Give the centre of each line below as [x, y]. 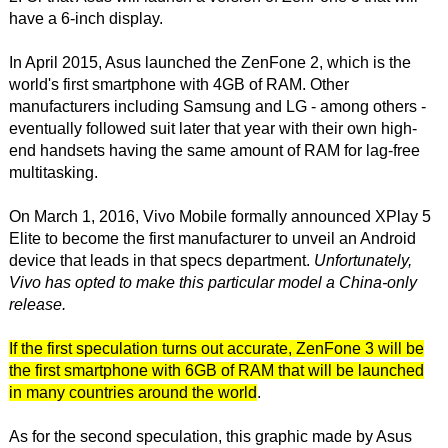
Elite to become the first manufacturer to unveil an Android [212, 238]
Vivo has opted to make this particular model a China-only [212, 282]
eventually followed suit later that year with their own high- [212, 128]
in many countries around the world [132, 392]
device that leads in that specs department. [161, 260]
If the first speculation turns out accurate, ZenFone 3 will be [216, 348]
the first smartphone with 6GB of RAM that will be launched [216, 370]
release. [37, 304]
